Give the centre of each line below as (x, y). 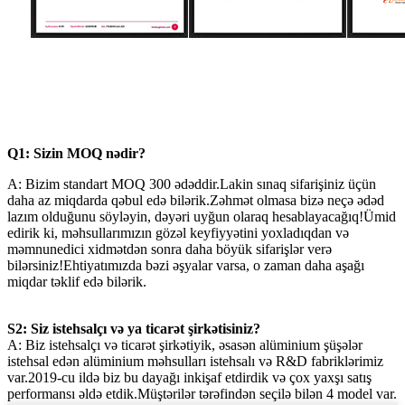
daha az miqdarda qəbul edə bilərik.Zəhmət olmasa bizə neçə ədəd (196, 201)
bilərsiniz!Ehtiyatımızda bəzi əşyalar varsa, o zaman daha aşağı (186, 266)
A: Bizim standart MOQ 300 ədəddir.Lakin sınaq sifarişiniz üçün (192, 184)
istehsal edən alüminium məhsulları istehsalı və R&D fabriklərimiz (195, 362)
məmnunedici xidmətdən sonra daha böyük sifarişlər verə (170, 250)
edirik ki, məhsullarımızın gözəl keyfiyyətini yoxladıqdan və (178, 233)
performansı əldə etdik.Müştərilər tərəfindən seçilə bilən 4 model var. (202, 394)
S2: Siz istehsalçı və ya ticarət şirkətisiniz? (134, 329)
